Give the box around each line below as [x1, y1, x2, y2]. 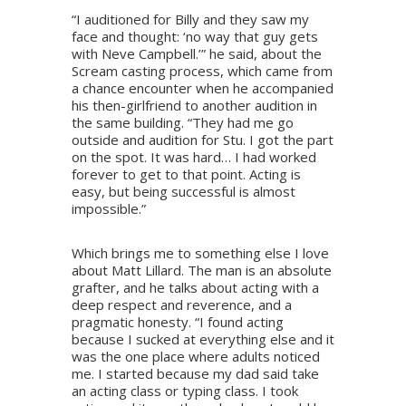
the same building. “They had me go [72, 113, 294, 132]
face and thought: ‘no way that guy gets [72, 27, 318, 46]
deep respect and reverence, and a [72, 295, 292, 314]
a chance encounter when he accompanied [72, 79, 333, 98]
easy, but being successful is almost [72, 182, 295, 201]
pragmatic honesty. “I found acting [72, 313, 284, 332]
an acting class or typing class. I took [72, 382, 298, 401]
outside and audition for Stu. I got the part [72, 130, 333, 150]
